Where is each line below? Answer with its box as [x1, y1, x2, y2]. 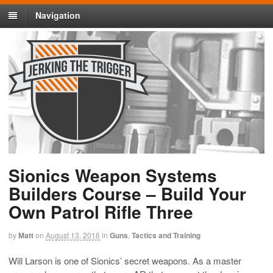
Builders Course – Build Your [9, 181, 246, 207]
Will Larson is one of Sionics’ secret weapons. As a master [9, 253, 241, 267]
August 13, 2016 [46, 230, 100, 241]
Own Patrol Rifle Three [9, 199, 193, 225]
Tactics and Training [132, 230, 200, 241]
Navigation [35, 9, 80, 22]
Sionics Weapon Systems [9, 163, 217, 188]
